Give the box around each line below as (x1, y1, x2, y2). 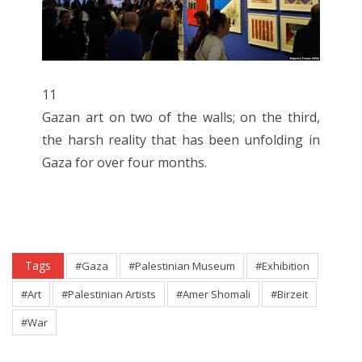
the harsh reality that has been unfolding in (42, 131, 320, 149)
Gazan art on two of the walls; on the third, (42, 108, 320, 127)
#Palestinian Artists (61, 287, 156, 302)
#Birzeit (271, 287, 308, 302)
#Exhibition (255, 259, 309, 274)
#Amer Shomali (176, 287, 250, 302)
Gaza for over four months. (42, 154, 208, 172)
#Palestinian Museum (128, 259, 235, 274)
